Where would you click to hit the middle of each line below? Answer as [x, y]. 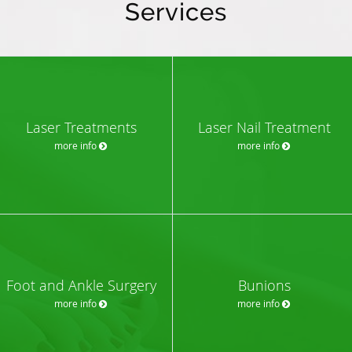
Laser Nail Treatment [264, 127]
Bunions [264, 285]
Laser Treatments [81, 127]
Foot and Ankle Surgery [81, 285]
